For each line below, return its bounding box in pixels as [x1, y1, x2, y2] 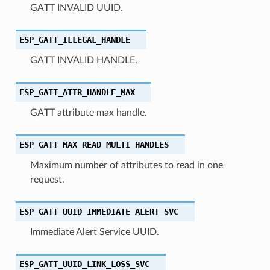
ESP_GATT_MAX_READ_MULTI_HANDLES [19, 139, 169, 149]
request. [30, 174, 64, 184]
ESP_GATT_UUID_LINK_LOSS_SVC [19, 259, 149, 269]
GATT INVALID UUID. [30, 2, 123, 13]
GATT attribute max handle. [30, 107, 147, 118]
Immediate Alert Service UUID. [30, 227, 159, 237]
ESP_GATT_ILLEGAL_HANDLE [19, 34, 130, 45]
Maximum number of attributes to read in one [30, 160, 223, 170]
